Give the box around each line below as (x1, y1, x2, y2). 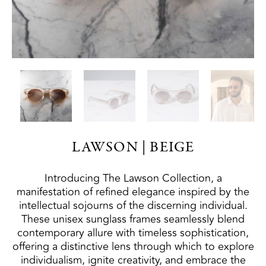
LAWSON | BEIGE (71, 141, 195, 156)
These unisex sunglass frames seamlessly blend (21, 211, 245, 228)
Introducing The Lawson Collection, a (44, 170, 222, 187)
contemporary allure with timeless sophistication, (17, 224, 249, 242)
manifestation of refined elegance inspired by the (17, 183, 249, 201)
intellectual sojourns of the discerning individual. (18, 197, 248, 214)
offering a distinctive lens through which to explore (12, 238, 254, 255)
